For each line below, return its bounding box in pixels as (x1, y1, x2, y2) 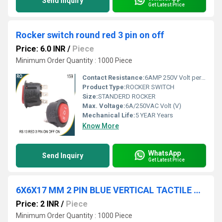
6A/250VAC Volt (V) (125, 102, 181, 110)
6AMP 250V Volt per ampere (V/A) (145, 74, 201, 81)
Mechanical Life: (82, 111, 135, 119)
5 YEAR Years (135, 111, 173, 119)
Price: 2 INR (16, 199, 59, 209)
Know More (82, 122, 119, 130)
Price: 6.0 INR (16, 44, 65, 54)
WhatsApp (148, 149, 181, 157)
